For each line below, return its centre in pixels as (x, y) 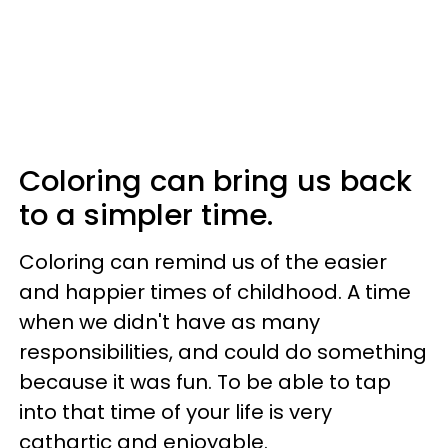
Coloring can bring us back (215, 180)
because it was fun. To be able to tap (205, 381)
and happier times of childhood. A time (215, 291)
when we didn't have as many (169, 321)
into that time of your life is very (175, 411)
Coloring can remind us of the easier (203, 261)
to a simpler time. (146, 214)
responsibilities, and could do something (223, 351)
